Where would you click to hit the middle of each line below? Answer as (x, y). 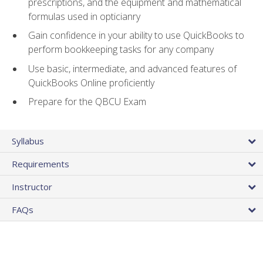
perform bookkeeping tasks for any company (121, 50)
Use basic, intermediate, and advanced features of (132, 68)
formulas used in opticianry (84, 16)
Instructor (32, 187)
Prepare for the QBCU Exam (87, 102)
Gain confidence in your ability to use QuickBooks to (136, 36)
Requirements (41, 164)
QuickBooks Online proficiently (91, 82)
